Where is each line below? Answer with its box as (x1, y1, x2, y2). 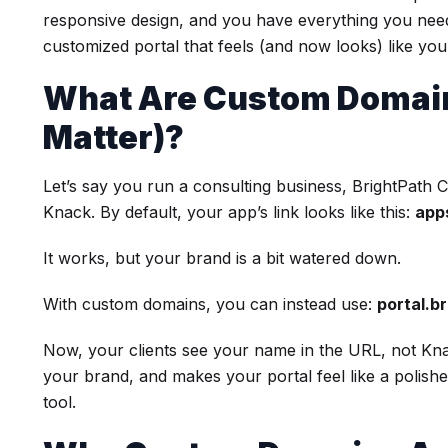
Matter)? (43, 117, 185, 157)
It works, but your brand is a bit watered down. (43, 247, 402, 268)
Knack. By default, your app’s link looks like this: (43, 201, 416, 222)
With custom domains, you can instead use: (43, 293, 378, 314)
